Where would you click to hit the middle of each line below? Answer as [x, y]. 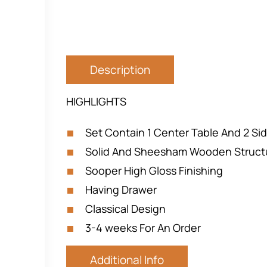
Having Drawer [121, 190]
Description [120, 70]
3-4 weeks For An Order [143, 228]
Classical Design [125, 209]
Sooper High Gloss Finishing [154, 170]
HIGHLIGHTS [96, 101]
